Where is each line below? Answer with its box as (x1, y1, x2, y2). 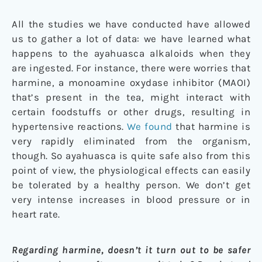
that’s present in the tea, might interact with (12, 91, 250, 103)
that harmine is (172, 120, 251, 132)
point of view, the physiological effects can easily (12, 164, 250, 176)
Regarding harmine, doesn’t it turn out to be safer (12, 243, 250, 256)
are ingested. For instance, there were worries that (12, 61, 250, 74)
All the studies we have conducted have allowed (12, 18, 250, 30)
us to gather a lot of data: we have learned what (12, 32, 250, 44)
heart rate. (12, 208, 60, 220)
